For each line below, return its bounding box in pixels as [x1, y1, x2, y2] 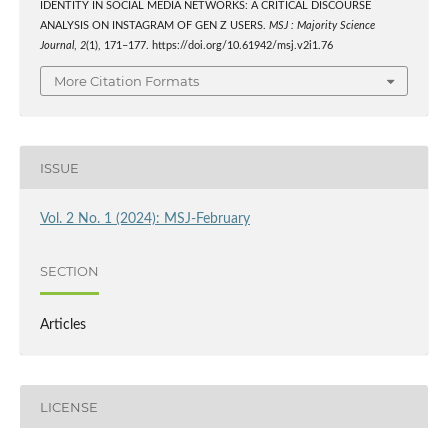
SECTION [39, 262, 99, 279]
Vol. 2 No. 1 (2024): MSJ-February [39, 212, 250, 227]
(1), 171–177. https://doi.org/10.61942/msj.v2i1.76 [85, 40, 333, 51]
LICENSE [39, 398, 98, 415]
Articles [39, 318, 86, 333]
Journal [39, 40, 74, 51]
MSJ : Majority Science [268, 20, 375, 31]
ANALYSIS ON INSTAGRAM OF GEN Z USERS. [39, 20, 269, 31]
